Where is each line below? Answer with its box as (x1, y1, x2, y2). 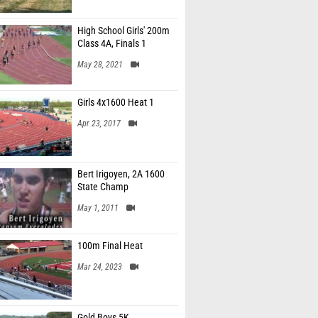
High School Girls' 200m (77, 25, 170, 37)
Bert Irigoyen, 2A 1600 (77, 168, 165, 180)
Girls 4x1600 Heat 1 (77, 97, 154, 109)
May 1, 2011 (77, 203, 119, 213)
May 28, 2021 (77, 60, 123, 70)
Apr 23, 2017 (77, 119, 121, 128)
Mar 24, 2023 (77, 262, 122, 272)
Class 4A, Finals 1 (77, 38, 146, 50)
